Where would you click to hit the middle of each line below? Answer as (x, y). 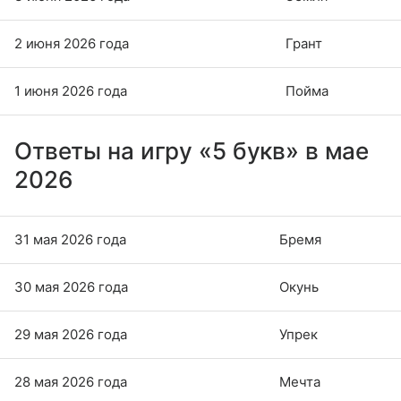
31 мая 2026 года (70, 240)
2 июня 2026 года (72, 44)
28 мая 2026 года (71, 382)
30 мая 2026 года (71, 287)
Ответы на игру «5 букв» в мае (192, 151)
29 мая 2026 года (71, 335)
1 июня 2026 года (71, 91)
